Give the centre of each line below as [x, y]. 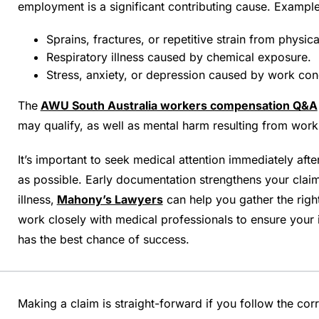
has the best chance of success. [103, 239]
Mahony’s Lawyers [110, 199]
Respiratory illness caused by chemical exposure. [178, 57]
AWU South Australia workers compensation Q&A [179, 105]
